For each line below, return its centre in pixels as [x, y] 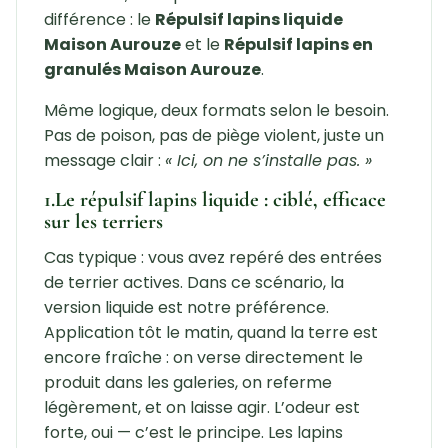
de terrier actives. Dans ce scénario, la [193, 283]
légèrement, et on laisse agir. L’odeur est [201, 408]
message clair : [104, 161]
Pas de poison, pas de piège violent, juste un [213, 136]
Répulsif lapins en [298, 45]
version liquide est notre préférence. [186, 308]
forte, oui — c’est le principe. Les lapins [193, 433]
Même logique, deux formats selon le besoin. [216, 111]
